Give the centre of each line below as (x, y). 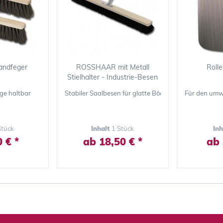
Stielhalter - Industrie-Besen (113, 77)
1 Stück (123, 128)
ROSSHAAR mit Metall (112, 67)
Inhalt (102, 128)
